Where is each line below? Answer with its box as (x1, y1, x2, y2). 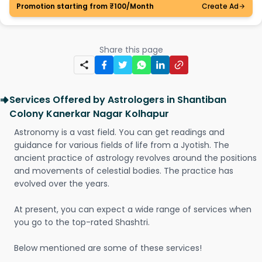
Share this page (99, 44, 163, 56)
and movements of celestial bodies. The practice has (14, 165, 233, 177)
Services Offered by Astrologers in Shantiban (9, 93, 226, 106)
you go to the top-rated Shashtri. (14, 216, 150, 228)
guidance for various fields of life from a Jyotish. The (14, 139, 229, 151)
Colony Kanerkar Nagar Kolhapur (9, 107, 169, 120)
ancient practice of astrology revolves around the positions (14, 152, 257, 164)
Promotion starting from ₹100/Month (16, 1, 154, 11)
